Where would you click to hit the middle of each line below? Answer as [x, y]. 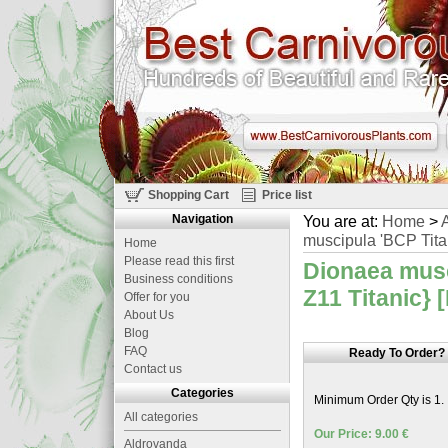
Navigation [202, 219]
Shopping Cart [188, 195]
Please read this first [179, 261]
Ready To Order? [396, 353]
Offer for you [157, 297]
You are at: [342, 221]
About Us [149, 315]
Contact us [153, 369]
